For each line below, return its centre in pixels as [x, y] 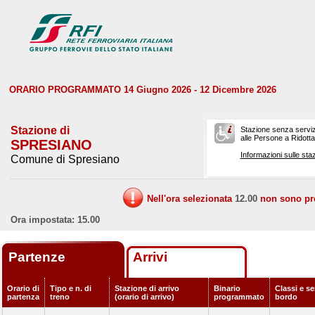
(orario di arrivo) [144, 297]
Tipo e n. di [71, 288]
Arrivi [150, 257]
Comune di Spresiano [65, 159]
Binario [227, 288]
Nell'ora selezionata [191, 199]
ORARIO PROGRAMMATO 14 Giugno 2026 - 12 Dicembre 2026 [143, 90]
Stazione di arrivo [147, 288]
